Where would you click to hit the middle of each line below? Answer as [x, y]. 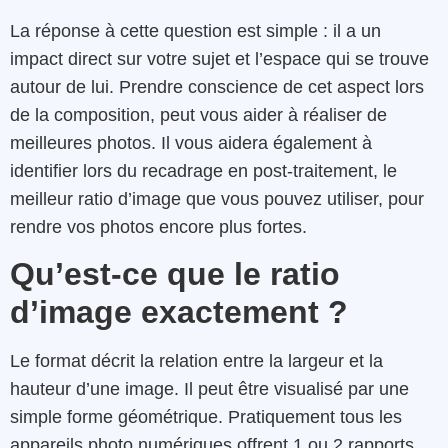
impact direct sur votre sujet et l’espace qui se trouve [219, 58]
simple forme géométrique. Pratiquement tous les [206, 417]
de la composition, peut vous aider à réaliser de [198, 114]
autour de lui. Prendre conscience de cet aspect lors [217, 86]
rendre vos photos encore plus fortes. [158, 226]
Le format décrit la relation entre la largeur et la [196, 361]
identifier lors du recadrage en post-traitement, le [203, 170]
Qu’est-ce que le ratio [175, 274]
